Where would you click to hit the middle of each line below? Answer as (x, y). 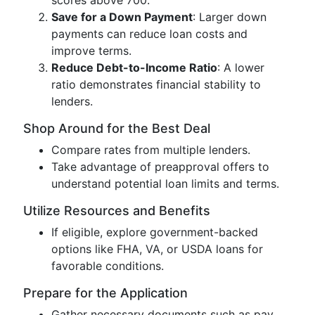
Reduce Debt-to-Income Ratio (134, 67)
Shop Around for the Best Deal (117, 128)
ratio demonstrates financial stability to (156, 84)
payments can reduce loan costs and (149, 34)
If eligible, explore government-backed (155, 232)
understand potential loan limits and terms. (165, 184)
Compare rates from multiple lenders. (151, 150)
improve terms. (91, 51)
